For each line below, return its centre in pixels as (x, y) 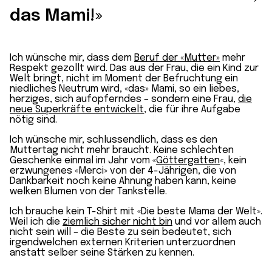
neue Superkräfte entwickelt (77, 110)
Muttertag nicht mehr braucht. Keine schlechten (122, 151)
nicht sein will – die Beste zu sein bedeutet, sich (121, 233)
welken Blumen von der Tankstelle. (88, 192)
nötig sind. (33, 120)
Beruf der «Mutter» (177, 58)
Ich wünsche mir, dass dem (72, 58)
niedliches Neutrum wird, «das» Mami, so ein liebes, (124, 89)
